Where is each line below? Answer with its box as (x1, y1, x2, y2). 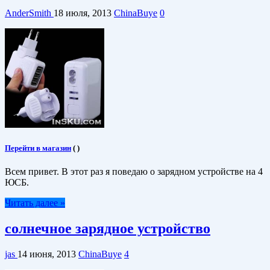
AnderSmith (5, 7, 54, 18)
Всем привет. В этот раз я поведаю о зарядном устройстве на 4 (5, 166, 263, 177)
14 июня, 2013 (17, 249, 76, 260)
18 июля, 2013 (54, 7, 111, 18)
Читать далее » (5, 198, 65, 209)
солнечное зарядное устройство (5, 221, 210, 237)
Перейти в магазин (5, 143, 71, 153)
